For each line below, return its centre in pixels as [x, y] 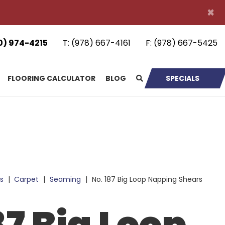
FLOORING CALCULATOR [51, 78]
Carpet [27, 179]
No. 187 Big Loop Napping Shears [146, 179]
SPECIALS [183, 78]
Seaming [66, 179]
